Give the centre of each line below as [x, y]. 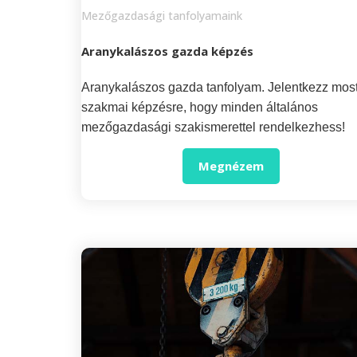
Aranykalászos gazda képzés [167, 51]
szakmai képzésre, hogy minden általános [200, 107]
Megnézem [231, 166]
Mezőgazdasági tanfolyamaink [162, 16]
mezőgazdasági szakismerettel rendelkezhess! [213, 127]
